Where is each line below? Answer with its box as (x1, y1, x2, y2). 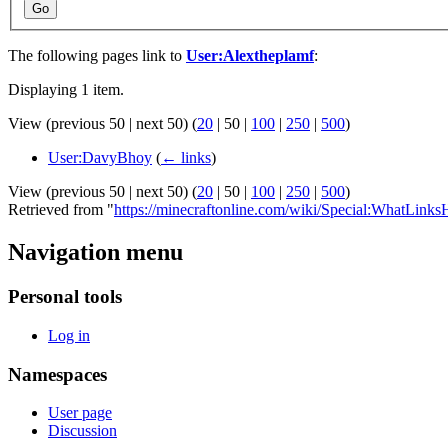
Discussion (48, 422, 117, 440)
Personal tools (8, 286, 122, 308)
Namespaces (8, 363, 107, 385)
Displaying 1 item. (8, 81, 124, 99)
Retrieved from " (8, 201, 114, 219)
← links (161, 149, 211, 167)
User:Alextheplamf (186, 47, 314, 65)
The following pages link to (8, 47, 186, 65)
